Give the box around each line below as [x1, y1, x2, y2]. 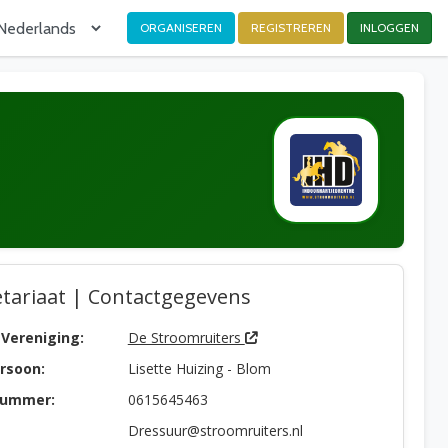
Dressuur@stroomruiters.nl [127, 421, 303, 440]
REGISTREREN [251, 20, 331, 35]
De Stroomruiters [127, 328, 245, 347]
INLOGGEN [360, 20, 419, 35]
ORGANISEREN [140, 20, 222, 35]
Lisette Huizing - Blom [127, 359, 271, 378]
